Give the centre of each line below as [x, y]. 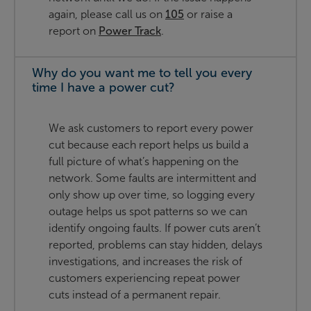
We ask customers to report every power [151, 128]
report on [74, 31]
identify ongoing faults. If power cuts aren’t [154, 228]
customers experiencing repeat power [144, 278]
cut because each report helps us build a [149, 145]
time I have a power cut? [103, 88]
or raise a [208, 15]
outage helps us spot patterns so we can [148, 212]
